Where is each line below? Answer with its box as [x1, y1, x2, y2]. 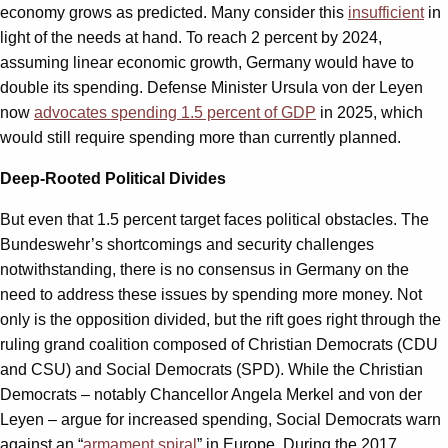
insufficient [348, 4, 424, 22]
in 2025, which [316, 104, 423, 122]
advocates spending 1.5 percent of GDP [34, 104, 316, 122]
